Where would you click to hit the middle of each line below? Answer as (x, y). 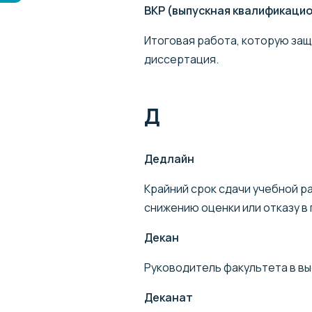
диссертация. (181, 59)
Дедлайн (169, 159)
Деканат (169, 297)
